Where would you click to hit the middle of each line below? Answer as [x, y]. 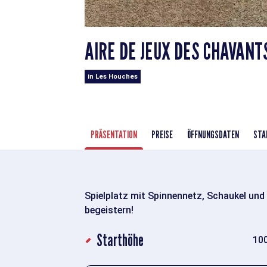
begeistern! [109, 210]
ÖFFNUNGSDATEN [213, 134]
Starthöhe [120, 240]
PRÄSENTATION [114, 134]
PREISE [162, 134]
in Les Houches [113, 76]
